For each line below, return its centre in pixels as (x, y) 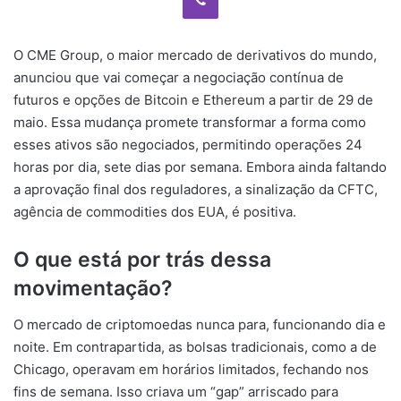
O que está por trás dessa (142, 260)
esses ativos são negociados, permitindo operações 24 (188, 145)
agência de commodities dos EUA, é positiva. (155, 212)
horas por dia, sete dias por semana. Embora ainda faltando (200, 167)
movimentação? (93, 288)
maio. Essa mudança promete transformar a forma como (190, 122)
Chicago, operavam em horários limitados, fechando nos (191, 369)
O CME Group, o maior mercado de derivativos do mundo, (195, 55)
